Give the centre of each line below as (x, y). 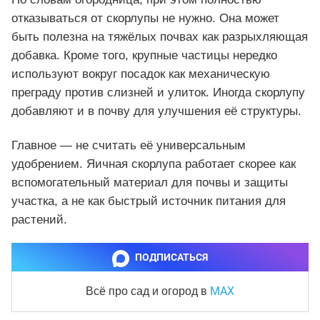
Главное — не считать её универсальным (129, 146)
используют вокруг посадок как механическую (141, 74)
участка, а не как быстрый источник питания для (149, 201)
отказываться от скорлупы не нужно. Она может (145, 19)
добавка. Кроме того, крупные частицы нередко (144, 56)
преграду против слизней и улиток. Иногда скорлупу (158, 93)
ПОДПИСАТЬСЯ (171, 257)
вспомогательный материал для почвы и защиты (150, 183)
